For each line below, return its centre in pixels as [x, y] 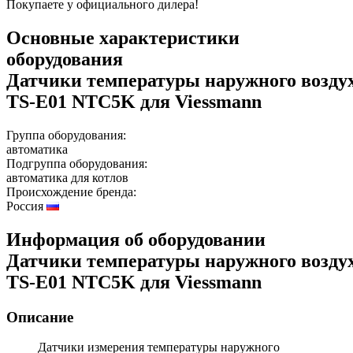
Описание [40, 317]
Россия [26, 206]
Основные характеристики [123, 37]
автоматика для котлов [67, 177]
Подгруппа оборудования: [77, 163]
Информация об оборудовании [136, 239]
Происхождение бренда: [71, 191]
